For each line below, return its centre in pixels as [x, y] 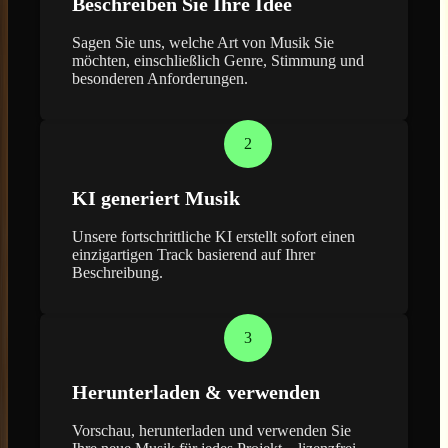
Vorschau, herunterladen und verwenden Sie [211, 430]
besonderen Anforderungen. [160, 78]
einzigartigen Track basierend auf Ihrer [193, 254]
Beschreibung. [117, 272]
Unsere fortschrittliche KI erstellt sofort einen [213, 236]
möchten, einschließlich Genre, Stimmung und [218, 60]
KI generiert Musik [156, 197]
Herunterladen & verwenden [196, 391]
